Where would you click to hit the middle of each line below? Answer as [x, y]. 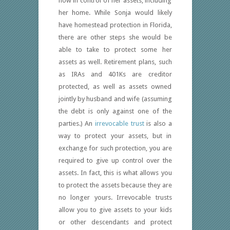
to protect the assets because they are [115, 185]
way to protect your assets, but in [115, 136]
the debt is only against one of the [115, 111]
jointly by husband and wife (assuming [115, 99]
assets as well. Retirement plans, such [115, 62]
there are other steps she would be [115, 37]
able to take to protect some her [115, 50]
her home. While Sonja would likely [115, 13]
